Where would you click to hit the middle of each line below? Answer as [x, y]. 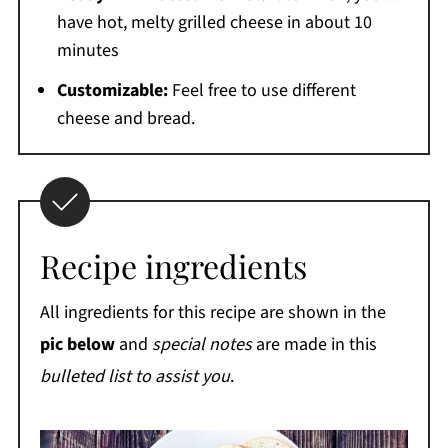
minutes [87, 50]
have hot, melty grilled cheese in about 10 [214, 22]
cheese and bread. [125, 118]
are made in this [314, 344]
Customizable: [112, 90]
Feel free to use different [261, 90]
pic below [77, 344]
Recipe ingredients [173, 265]
